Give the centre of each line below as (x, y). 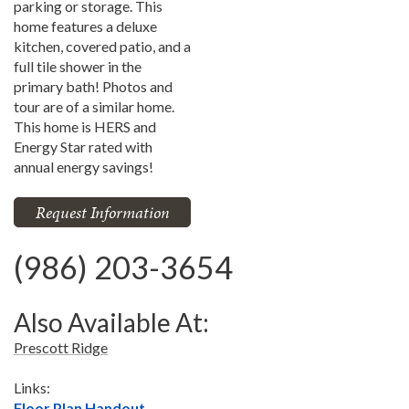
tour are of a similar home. (94, 106)
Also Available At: (111, 322)
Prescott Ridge (61, 347)
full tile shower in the (78, 66)
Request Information (102, 212)
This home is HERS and (85, 126)
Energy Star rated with (83, 147)
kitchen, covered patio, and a (102, 46)
